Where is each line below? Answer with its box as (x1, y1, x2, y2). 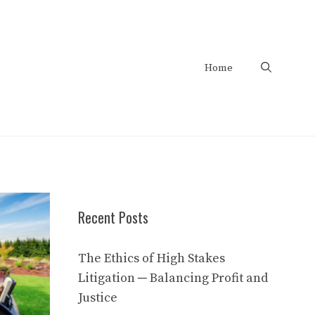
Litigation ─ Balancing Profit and (78, 270, 268, 287)
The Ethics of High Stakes (78, 250, 225, 267)
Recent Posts (78, 207, 148, 229)
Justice (78, 290, 117, 307)
